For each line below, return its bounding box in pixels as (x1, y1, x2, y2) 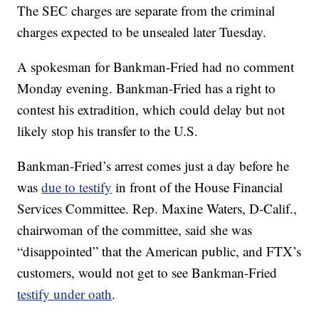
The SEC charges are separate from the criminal (17, 1, 276, 20)
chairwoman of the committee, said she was (17, 221, 253, 239)
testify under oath (17, 285, 113, 303)
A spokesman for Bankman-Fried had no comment (17, 58, 295, 76)
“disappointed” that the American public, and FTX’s (17, 242, 302, 261)
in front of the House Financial (112, 178, 283, 197)
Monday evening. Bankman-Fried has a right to (17, 79, 276, 98)
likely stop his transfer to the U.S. (17, 122, 199, 140)
